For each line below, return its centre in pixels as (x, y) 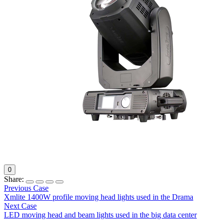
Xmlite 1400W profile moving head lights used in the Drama (99, 197)
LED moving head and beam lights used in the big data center (100, 215)
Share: (14, 179)
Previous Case (26, 188)
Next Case (20, 206)
